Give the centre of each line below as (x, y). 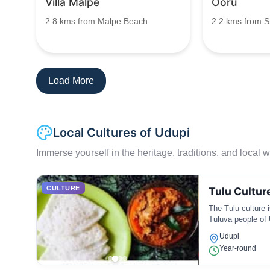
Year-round (237, 248)
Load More (71, 80)
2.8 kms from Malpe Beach (96, 21)
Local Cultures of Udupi (121, 133)
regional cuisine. (237, 230)
